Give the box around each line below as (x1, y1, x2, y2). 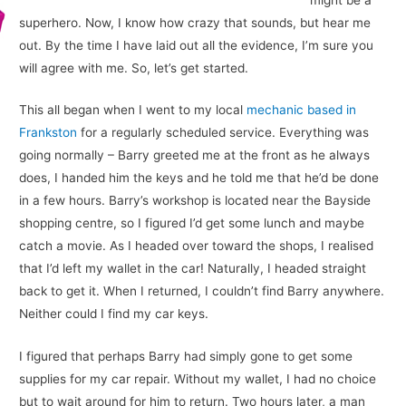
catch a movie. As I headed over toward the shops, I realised (19, 238, 374, 254)
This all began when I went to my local (19, 102, 247, 118)
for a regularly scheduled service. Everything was (77, 125, 370, 140)
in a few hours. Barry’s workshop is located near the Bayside (19, 193, 372, 208)
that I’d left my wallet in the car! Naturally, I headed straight (19, 261, 367, 276)
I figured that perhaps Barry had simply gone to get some (19, 349, 353, 364)
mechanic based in (246, 102, 357, 118)
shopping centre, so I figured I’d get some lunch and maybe (19, 216, 365, 231)
